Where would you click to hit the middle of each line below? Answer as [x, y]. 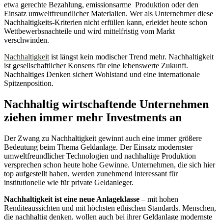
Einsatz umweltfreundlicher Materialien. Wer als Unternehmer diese [109, 13]
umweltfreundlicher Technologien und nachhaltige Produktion [100, 156]
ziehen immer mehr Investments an [93, 117]
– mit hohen [159, 199]
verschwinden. [27, 40]
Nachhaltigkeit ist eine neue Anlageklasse [72, 199]
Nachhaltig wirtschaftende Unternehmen [106, 104]
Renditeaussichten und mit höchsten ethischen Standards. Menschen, [110, 208]
